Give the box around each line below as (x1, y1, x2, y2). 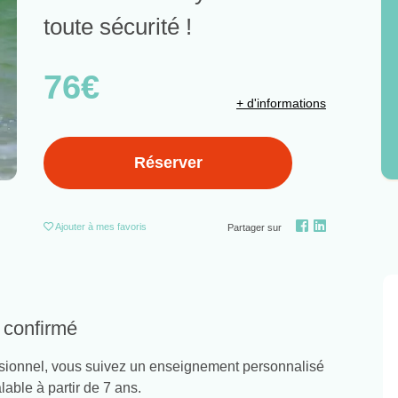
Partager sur (227, 222, 283, 234)
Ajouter (55, 221, 88, 233)
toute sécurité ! (44, 13, 192, 41)
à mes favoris (88, 221, 147, 233)
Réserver (133, 154, 203, 172)
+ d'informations (236, 96, 326, 111)
